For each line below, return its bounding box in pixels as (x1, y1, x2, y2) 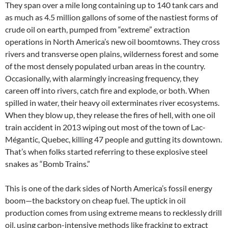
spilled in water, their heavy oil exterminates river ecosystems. (5, 97, 219, 107)
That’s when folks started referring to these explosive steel (5, 146, 208, 156)
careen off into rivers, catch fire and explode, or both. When (5, 85, 210, 95)
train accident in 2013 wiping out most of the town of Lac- (5, 122, 206, 132)
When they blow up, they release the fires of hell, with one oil (5, 109, 215, 120)
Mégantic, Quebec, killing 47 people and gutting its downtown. (5, 134, 222, 144)
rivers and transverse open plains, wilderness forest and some (5, 48, 218, 59)
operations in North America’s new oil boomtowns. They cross (5, 36, 220, 46)
